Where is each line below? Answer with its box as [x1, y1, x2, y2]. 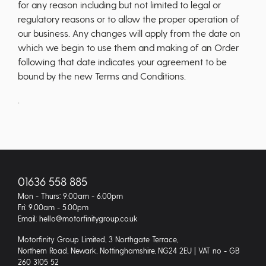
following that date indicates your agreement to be [18, 56, 227, 67]
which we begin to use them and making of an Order [18, 42, 239, 53]
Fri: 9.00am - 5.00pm [18, 202, 88, 211]
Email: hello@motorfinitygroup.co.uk [18, 214, 138, 223]
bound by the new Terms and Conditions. [18, 70, 186, 81]
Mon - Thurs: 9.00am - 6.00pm [18, 191, 123, 200]
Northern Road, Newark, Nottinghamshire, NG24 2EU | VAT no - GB [18, 246, 239, 255]
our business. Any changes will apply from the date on [18, 27, 240, 39]
